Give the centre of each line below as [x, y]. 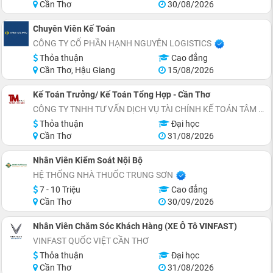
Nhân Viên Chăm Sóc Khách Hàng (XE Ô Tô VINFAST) [135, 226]
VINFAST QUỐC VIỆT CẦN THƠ [91, 241]
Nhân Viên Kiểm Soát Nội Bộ [88, 160]
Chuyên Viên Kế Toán [74, 29]
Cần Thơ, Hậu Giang [76, 70]
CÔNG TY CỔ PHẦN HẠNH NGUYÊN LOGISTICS [122, 43]
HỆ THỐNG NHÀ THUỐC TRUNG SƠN [103, 175]
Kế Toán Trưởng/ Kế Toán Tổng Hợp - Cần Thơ [122, 94]
